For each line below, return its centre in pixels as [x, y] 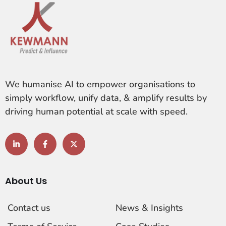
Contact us [29, 208]
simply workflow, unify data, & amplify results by [106, 98]
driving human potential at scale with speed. [96, 111]
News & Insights [149, 208]
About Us [26, 181]
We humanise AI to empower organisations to [100, 84]
